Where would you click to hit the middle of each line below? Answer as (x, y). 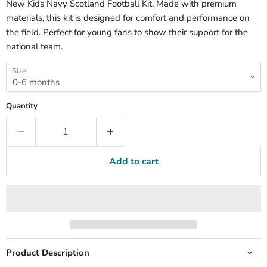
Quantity (22, 106)
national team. (34, 46)
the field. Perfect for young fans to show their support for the (127, 32)
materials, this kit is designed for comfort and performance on (128, 18)
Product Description (48, 252)
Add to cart (133, 161)
